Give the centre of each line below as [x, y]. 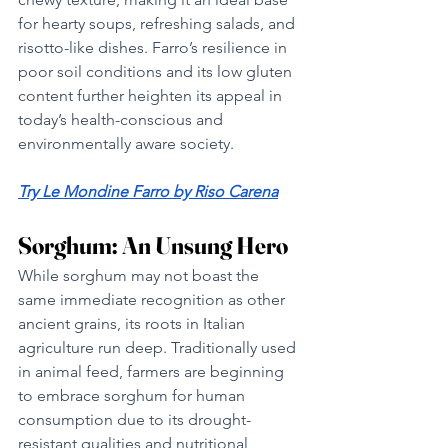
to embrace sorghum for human [133, 395]
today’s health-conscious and [122, 119]
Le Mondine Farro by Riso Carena [160, 191]
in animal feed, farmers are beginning [153, 371]
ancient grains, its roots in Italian [133, 323]
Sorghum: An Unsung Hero [153, 245]
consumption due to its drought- [134, 419]
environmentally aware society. [126, 143]
